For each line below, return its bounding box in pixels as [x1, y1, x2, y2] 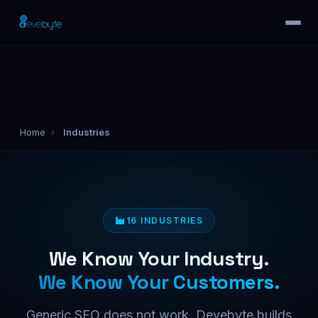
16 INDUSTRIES [126, 215, 203, 226]
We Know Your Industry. [48, 246, 270, 271]
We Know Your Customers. [38, 269, 280, 295]
